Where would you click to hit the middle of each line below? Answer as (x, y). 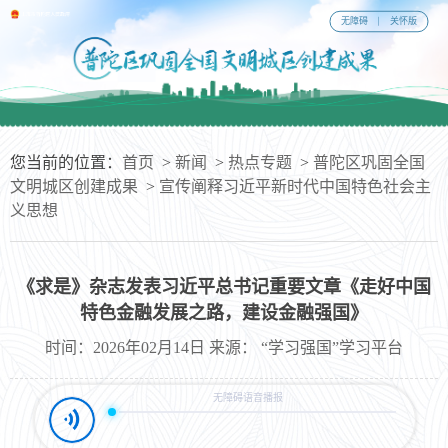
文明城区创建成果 (74, 187)
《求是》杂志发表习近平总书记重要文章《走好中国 (224, 287)
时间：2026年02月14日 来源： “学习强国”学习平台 (224, 348)
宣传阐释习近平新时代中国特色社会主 (295, 187)
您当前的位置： (66, 163)
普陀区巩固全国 (369, 163)
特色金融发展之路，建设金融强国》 (224, 313)
